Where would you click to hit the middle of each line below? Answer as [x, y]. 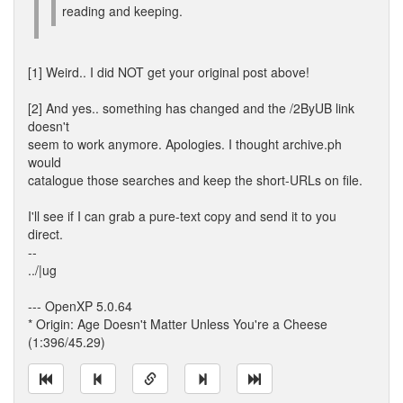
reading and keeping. [122, 11]
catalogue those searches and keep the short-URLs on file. [195, 180]
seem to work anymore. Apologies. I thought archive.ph [185, 144]
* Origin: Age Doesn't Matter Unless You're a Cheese [178, 324]
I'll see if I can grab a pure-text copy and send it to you [182, 216]
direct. [45, 234]
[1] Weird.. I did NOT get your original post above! [169, 72]
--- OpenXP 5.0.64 [80, 306]
